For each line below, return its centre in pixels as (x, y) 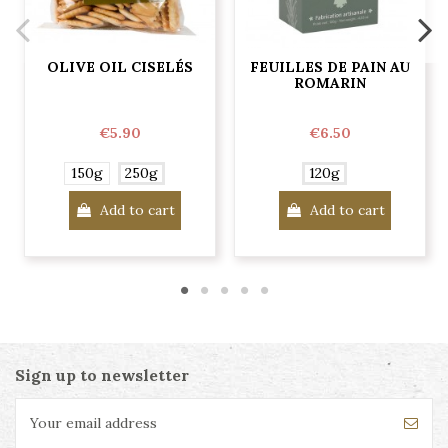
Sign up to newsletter (102, 374)
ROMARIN (330, 82)
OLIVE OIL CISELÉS (120, 66)
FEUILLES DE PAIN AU (330, 66)
